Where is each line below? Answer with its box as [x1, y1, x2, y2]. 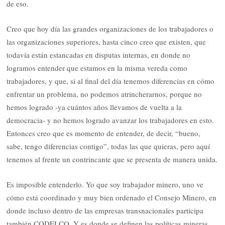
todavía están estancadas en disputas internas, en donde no [7, 50, 191, 60]
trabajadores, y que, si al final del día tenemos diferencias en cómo [7, 76, 215, 86]
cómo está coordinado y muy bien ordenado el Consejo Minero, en [7, 192, 217, 203]
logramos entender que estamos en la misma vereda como [7, 63, 188, 73]
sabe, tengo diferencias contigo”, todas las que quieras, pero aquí [7, 141, 210, 152]
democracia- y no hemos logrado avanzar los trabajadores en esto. [7, 115, 214, 126]
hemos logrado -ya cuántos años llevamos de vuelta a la [7, 102, 182, 113]
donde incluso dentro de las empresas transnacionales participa [7, 205, 204, 216]
